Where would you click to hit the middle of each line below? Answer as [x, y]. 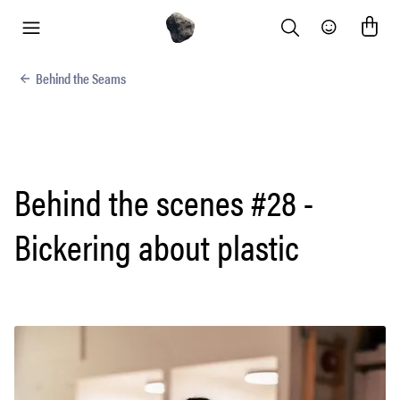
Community [354, 37]
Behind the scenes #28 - [164, 201]
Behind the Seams [81, 78]
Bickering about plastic [157, 246]
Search [300, 37]
